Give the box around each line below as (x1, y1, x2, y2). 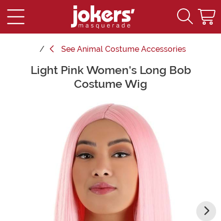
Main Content (4, 64, 54, 73)
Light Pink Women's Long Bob (30, 63, 191, 77)
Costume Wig (74, 77, 147, 91)
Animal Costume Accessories (76, 44, 186, 54)
